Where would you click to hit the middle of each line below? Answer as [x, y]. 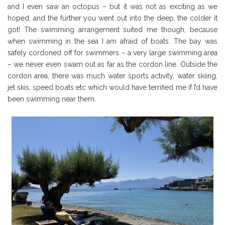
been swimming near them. [52, 99]
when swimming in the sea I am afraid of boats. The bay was [113, 41]
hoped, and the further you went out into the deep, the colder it [113, 18]
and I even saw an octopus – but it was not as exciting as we [113, 7]
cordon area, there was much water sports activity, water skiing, [113, 76]
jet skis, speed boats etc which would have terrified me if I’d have [113, 88]
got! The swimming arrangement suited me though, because [113, 30]
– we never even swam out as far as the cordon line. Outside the [113, 65]
